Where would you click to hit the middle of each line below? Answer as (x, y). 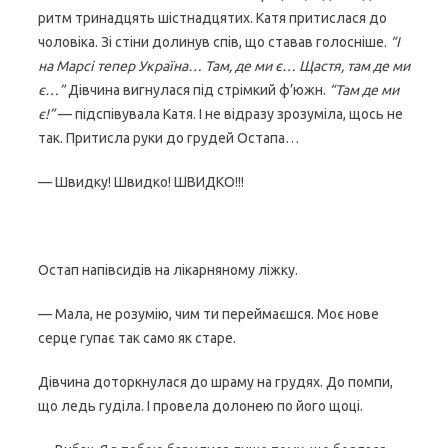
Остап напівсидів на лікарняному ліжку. (168, 270)
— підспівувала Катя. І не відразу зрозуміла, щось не (229, 114)
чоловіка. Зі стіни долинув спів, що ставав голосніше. (214, 42)
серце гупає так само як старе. (137, 338)
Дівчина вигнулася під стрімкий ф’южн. (197, 90)
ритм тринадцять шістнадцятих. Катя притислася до (212, 18)
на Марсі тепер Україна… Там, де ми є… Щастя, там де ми (224, 66)
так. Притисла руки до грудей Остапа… (168, 138)
